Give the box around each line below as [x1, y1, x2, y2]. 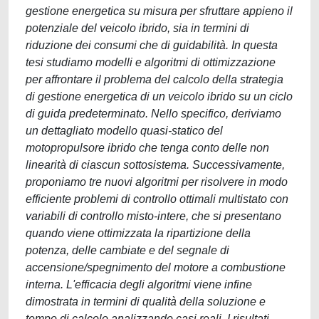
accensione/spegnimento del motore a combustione [26, 261, 286, 273]
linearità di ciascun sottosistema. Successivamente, [26, 159, 285, 171]
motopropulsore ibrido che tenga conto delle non [26, 142, 269, 154]
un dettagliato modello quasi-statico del [26, 125, 223, 137]
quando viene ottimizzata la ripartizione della [26, 227, 251, 239]
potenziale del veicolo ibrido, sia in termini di [26, 22, 249, 34]
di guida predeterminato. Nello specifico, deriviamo [26, 108, 281, 120]
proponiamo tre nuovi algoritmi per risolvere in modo [26, 176, 288, 188]
